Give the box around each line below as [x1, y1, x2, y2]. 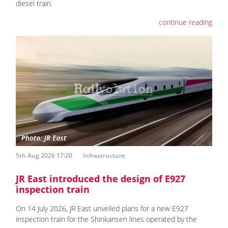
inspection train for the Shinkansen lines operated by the [16, 214, 197, 224]
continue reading [159, 17, 212, 27]
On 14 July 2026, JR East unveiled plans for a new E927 [16, 203, 188, 213]
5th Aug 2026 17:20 [16, 151, 72, 160]
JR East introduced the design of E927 [16, 172, 185, 185]
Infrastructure [83, 151, 125, 160]
